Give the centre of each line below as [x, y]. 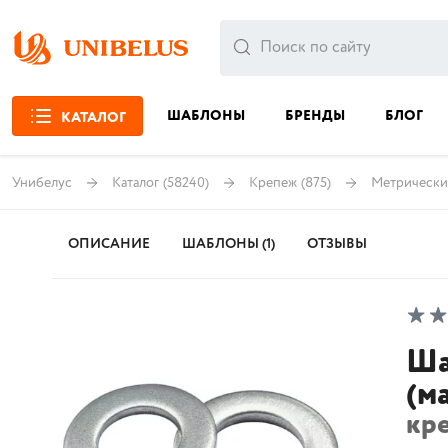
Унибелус [42, 182]
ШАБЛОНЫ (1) [228, 244]
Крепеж [273, 182]
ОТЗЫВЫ [337, 244]
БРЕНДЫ [315, 116]
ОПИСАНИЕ [109, 244]
